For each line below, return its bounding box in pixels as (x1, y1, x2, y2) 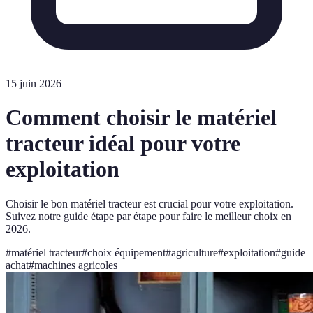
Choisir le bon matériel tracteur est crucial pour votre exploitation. (6, 197, 293, 210)
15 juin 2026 (6, 78, 61, 89)
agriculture (171, 246, 218, 259)
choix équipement (87, 246, 166, 259)
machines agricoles (34, 259, 117, 271)
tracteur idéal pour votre (6, 131, 240, 156)
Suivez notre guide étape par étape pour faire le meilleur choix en (6, 210, 291, 222)
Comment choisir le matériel (6, 105, 277, 131)
